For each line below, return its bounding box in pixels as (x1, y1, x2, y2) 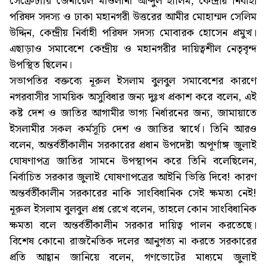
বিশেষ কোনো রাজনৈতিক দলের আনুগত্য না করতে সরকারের (9, 233, 256, 251)
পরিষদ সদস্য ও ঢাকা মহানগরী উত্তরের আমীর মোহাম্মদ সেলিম (9, 8, 256, 26)
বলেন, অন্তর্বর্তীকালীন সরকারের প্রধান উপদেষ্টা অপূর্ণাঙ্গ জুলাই (9, 137, 256, 154)
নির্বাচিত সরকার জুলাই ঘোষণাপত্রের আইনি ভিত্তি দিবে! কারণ (9, 169, 256, 186)
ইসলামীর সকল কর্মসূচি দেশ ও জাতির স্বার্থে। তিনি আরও (9, 121, 256, 138)
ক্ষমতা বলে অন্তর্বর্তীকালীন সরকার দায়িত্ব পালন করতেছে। (9, 217, 256, 235)
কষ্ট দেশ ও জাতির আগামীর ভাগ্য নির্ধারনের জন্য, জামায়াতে (9, 104, 256, 122)
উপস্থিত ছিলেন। (9, 56, 72, 74)
